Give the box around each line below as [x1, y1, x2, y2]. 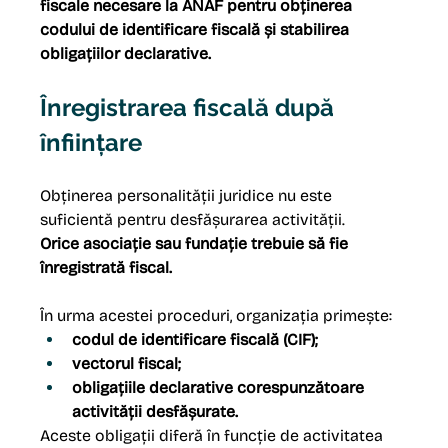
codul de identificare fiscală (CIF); [72, 330, 319, 350]
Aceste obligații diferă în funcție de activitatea [40, 426, 388, 446]
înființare [40, 128, 143, 158]
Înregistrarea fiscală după [40, 93, 341, 123]
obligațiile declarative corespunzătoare [72, 378, 369, 398]
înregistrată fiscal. [40, 258, 173, 278]
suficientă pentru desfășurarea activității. [40, 210, 346, 230]
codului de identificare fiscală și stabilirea [40, 20, 354, 40]
